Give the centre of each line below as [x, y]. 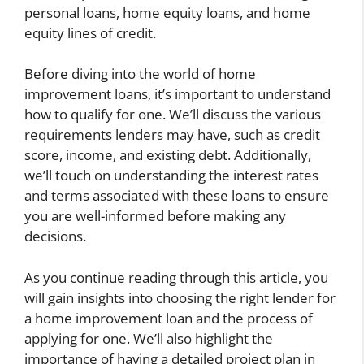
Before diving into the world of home [140, 74]
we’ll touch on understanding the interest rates [171, 175]
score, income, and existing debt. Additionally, [168, 155]
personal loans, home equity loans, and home [167, 12]
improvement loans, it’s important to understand [178, 94]
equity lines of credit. [90, 32]
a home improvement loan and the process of [169, 318]
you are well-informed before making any [155, 216]
